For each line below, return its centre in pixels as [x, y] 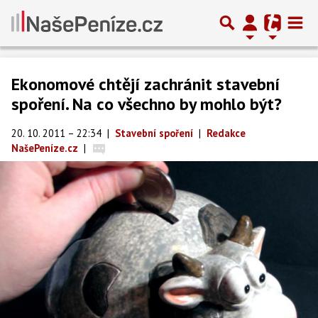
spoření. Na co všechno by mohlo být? [147, 104]
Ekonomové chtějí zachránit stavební [146, 84]
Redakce [226, 133]
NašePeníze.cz [45, 148]
